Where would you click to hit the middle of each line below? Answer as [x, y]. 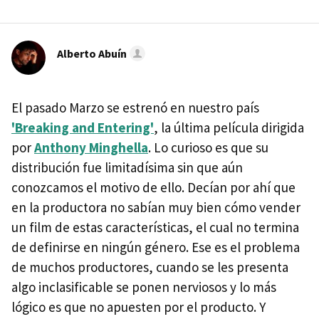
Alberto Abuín [92, 53]
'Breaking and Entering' [83, 127]
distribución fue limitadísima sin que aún [127, 167]
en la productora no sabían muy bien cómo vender [156, 207]
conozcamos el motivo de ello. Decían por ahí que [153, 187]
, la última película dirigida [229, 127]
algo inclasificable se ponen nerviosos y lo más [144, 287]
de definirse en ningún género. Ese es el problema [156, 247]
